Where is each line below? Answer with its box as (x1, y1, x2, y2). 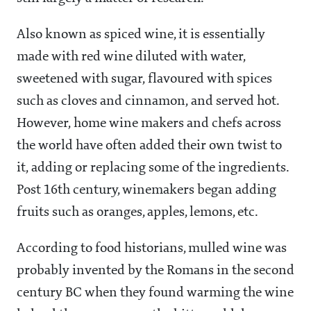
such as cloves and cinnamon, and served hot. (17, 94, 280, 109)
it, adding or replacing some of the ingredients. (17, 161, 289, 176)
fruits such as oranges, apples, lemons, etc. (17, 205, 258, 220)
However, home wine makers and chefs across (17, 117, 281, 131)
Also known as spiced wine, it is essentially (17, 28, 265, 42)
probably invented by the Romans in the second (17, 264, 294, 278)
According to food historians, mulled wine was (17, 242, 287, 256)
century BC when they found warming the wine (17, 286, 294, 301)
